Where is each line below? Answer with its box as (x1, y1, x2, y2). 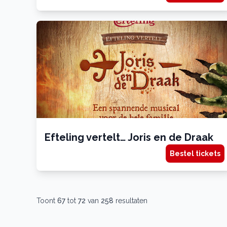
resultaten (113, 197, 147, 205)
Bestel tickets (169, 149, 220, 158)
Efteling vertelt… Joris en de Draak (45, 131, 213, 144)
